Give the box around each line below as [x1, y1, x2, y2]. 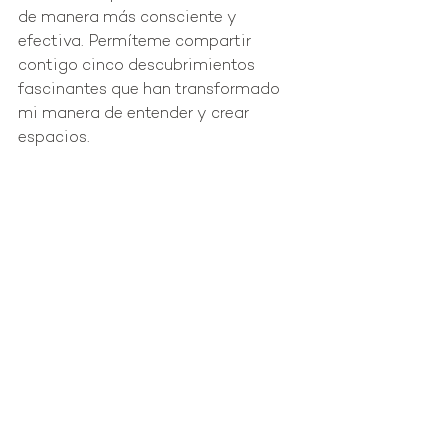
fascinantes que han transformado [18, 82, 284, 100]
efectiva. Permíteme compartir [18, 34, 255, 52]
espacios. [18, 130, 90, 148]
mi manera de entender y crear [18, 106, 253, 124]
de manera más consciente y [18, 10, 241, 28]
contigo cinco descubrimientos [18, 58, 259, 76]
